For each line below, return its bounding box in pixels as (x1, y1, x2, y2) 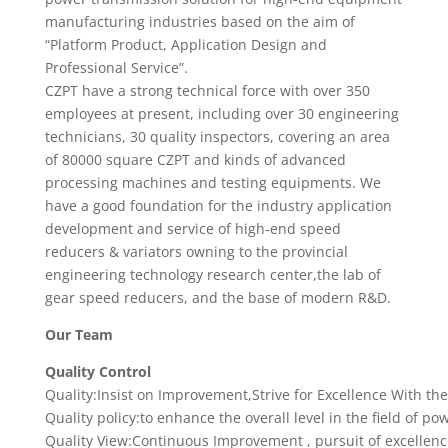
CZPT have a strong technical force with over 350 (44, 81, 370, 100)
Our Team (44, 325, 113, 344)
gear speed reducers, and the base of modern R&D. (44, 288, 391, 307)
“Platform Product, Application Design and (44, 35, 327, 54)
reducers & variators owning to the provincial (44, 242, 348, 261)
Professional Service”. (44, 58, 188, 77)
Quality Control (44, 362, 151, 381)
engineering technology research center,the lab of (44, 265, 381, 284)
